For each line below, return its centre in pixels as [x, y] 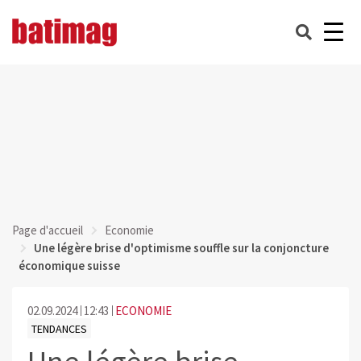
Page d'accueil [48, 230]
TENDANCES [59, 328]
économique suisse [69, 266]
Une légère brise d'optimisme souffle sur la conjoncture [181, 248]
